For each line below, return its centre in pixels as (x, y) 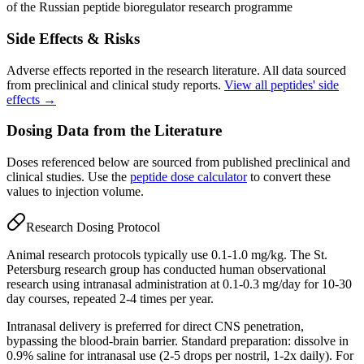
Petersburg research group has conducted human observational (166, 270)
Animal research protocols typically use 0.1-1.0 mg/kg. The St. (167, 255)
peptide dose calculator (188, 177)
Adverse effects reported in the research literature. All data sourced (176, 70)
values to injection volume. (75, 192)
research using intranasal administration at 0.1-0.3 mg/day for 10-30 (179, 284)
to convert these (289, 177)
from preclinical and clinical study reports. (114, 84)
